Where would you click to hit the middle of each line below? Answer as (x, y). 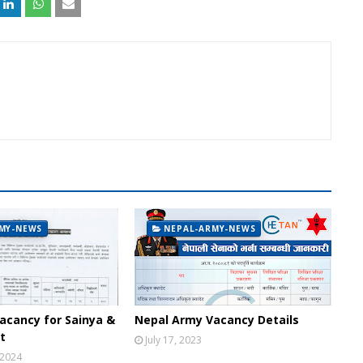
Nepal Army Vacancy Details (216, 319)
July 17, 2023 (173, 340)
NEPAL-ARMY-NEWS (210, 228)
